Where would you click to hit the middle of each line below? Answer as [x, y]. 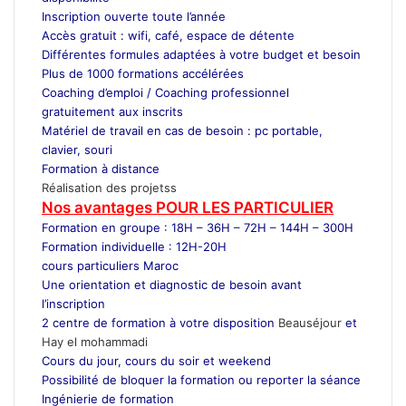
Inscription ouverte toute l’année [134, 16]
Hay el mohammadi [95, 341]
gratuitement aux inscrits [112, 111]
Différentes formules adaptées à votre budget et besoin [201, 54]
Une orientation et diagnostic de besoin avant [172, 284]
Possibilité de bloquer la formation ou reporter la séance [201, 379]
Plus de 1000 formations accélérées [143, 73]
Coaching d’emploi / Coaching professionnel [165, 92]
